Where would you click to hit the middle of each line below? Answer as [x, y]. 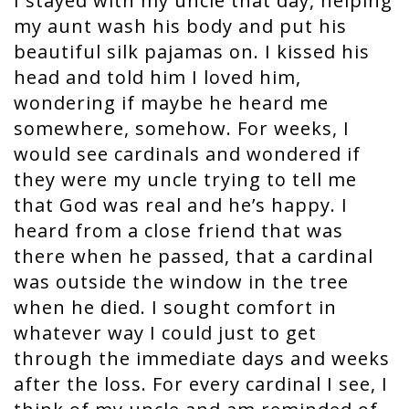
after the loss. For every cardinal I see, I [201, 384]
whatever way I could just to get [165, 333]
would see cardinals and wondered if [187, 154]
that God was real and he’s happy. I [181, 205]
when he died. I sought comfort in [175, 307]
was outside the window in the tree [181, 282]
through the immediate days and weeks [202, 358]
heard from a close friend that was [178, 231]
